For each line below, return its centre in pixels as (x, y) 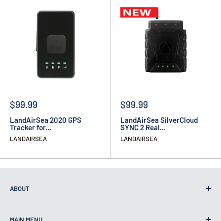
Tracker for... (31, 127)
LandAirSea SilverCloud (159, 120)
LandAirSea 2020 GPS (46, 120)
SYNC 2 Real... (143, 127)
